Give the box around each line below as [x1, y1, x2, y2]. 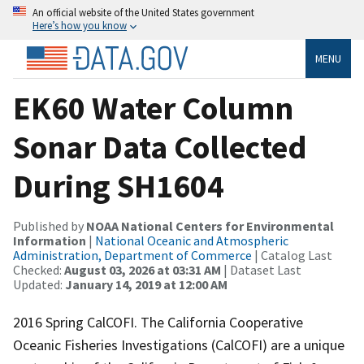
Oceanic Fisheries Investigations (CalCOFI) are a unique [13, 335, 344, 354]
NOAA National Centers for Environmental [86, 217, 334, 234]
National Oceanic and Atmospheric [95, 232, 288, 249]
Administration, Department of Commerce [13, 246, 252, 263]
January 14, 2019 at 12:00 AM [65, 275, 227, 292]
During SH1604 [13, 165, 224, 206]
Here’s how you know [32, 19, 127, 32]
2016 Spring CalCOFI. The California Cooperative [13, 312, 303, 331]
